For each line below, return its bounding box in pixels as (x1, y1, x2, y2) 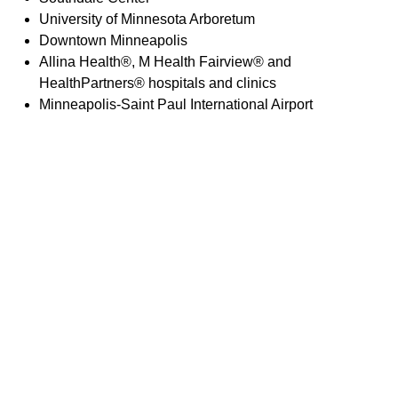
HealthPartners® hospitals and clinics (39, 75, 276, 91)
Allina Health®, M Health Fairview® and (39, 53, 291, 69)
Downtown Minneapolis (39, 32, 187, 48)
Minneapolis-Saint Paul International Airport (39, 96, 313, 112)
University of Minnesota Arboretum (39, 11, 255, 27)
